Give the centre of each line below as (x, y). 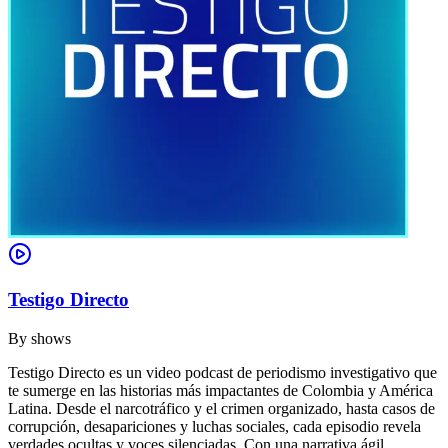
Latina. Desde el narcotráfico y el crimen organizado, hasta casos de (221, 408)
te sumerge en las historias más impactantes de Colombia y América (220, 390)
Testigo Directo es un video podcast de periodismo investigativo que (222, 372)
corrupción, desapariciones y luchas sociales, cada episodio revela (214, 426)
